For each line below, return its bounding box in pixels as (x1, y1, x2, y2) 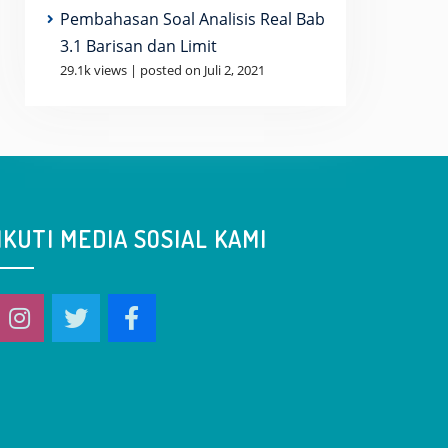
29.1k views (60, 61, 127, 79)
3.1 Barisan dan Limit (60, 35, 217, 57)
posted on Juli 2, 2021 (140, 61, 265, 79)
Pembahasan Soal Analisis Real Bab (60, 8, 325, 30)
